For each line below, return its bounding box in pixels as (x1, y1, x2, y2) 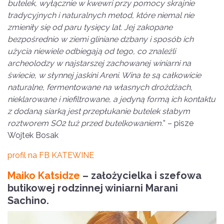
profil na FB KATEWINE (7, 150, 94, 160)
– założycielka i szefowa (82, 169, 201, 181)
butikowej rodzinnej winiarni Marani (7, 181, 178, 194)
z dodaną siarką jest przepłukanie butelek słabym (7, 106, 190, 116)
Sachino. (7, 194, 49, 206)
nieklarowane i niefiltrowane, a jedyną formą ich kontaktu (7, 94, 215, 104)
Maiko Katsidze (7, 169, 82, 181)
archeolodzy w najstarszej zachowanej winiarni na (7, 58, 191, 68)
